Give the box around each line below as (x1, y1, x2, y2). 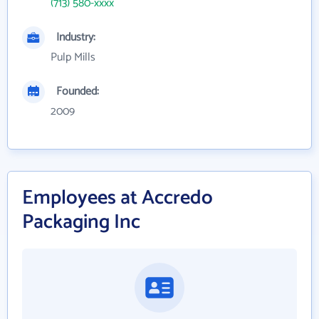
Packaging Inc (22, 206, 140, 239)
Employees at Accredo (22, 182, 213, 214)
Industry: (56, 28, 95, 47)
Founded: (56, 82, 99, 101)
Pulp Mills (51, 48, 95, 67)
